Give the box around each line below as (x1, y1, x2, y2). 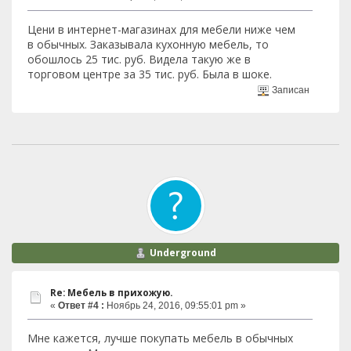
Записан (270, 85, 310, 96)
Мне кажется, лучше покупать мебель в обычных (27, 331, 293, 346)
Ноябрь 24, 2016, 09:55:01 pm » (104, 299, 246, 311)
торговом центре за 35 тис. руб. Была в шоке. (27, 66, 272, 81)
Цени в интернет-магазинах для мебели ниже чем (27, 21, 295, 37)
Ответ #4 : (58, 299, 104, 311)
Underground (150, 246, 216, 260)
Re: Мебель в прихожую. (50, 286, 172, 299)
